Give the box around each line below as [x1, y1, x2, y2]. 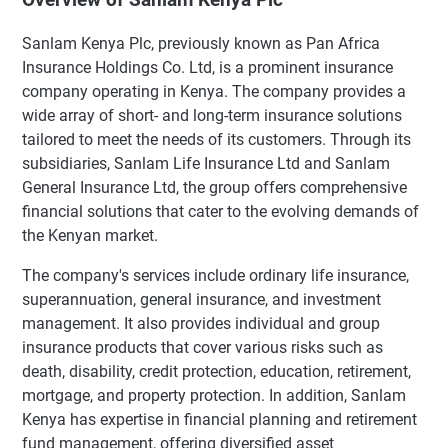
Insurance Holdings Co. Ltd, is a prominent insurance [22, 58, 393, 78]
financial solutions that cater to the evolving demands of [22, 202, 419, 222]
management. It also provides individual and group [22, 314, 380, 334]
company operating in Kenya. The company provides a [22, 82, 406, 102]
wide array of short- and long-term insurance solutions [22, 106, 402, 126]
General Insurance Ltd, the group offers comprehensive [22, 178, 407, 198]
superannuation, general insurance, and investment [22, 290, 381, 310]
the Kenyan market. [22, 226, 158, 246]
